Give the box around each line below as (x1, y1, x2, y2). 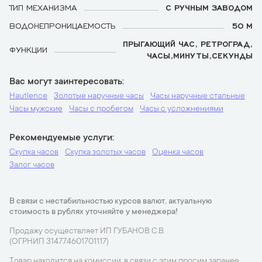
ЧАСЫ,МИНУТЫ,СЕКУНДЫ (147, 50, 253, 60)
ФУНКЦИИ (9, 44, 47, 54)
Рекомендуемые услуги (9, 133, 112, 143)
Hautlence (9, 92, 47, 101)
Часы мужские (9, 105, 63, 114)
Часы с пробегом (69, 105, 133, 114)
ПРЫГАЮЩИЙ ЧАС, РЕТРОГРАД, (123, 39, 253, 48)
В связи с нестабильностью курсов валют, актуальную (9, 197, 212, 206)
